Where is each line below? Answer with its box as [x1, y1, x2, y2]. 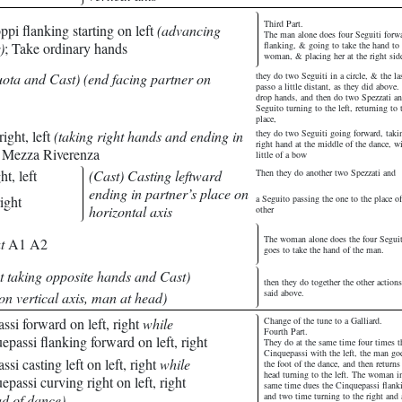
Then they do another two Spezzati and [256, 166, 396, 179]
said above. [264, 286, 304, 299]
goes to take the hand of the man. [264, 243, 384, 256]
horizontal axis [89, 202, 172, 221]
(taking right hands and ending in [54, 127, 243, 145]
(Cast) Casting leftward [89, 166, 222, 185]
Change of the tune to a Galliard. [264, 314, 382, 327]
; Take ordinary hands [4, 39, 127, 57]
